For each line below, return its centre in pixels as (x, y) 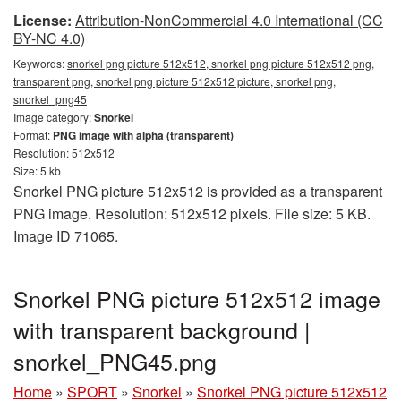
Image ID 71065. (66, 236)
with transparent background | (162, 329)
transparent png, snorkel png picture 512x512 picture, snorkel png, (175, 81)
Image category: (54, 117)
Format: (33, 135)
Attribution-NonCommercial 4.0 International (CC (229, 20)
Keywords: (40, 63)
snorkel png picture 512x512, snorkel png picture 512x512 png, (221, 63)
